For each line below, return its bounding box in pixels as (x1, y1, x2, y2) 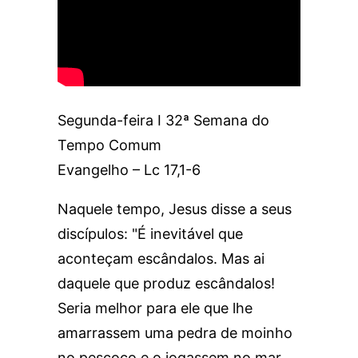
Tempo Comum (58, 137, 161, 153)
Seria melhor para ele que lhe (58, 300, 253, 316)
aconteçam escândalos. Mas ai (58, 250, 265, 267)
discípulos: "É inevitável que (58, 225, 243, 242)
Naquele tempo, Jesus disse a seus (58, 201, 292, 217)
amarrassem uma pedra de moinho (58, 324, 292, 341)
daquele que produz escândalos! (58, 275, 275, 292)
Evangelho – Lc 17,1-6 (58, 161, 201, 178)
